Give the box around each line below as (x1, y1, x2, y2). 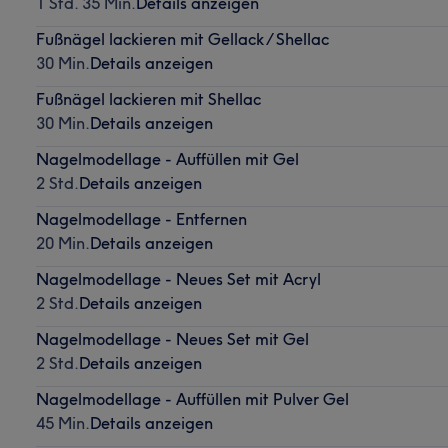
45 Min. (35, 412, 90, 433)
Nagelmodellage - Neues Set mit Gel (35, 328, 309, 349)
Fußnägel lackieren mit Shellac (35, 88, 261, 109)
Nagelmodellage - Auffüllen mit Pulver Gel (35, 388, 349, 409)
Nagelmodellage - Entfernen (35, 208, 247, 229)
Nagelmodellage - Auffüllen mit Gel (35, 148, 299, 169)
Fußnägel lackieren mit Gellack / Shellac (35, 28, 329, 49)
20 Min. (35, 232, 90, 253)
